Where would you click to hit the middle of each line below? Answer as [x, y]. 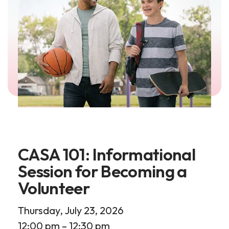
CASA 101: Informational [107, 154]
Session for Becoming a [102, 171]
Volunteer [54, 188]
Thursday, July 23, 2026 [71, 210]
